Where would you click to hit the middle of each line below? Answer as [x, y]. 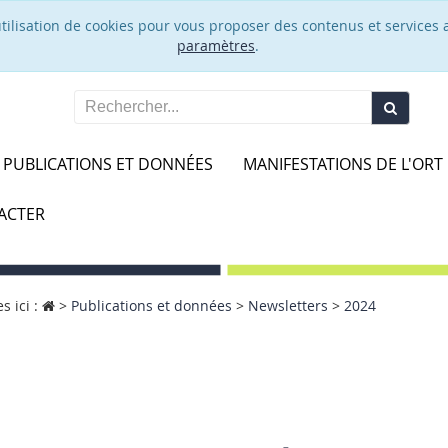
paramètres [216, 45]
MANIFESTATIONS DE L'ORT [343, 164]
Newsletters [287, 305]
